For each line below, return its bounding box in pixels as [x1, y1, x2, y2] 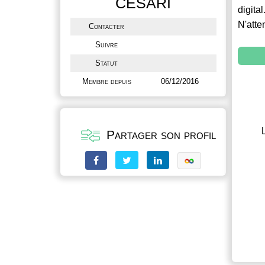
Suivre [95, 40, 118, 49]
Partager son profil [103, 128, 216, 141]
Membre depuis [82, 77, 131, 86]
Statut [95, 59, 118, 67]
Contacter [89, 22, 124, 31]
